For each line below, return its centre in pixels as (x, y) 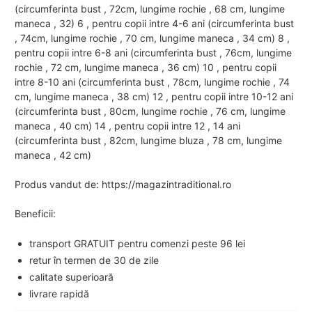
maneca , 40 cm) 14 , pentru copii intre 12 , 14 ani (127, 126)
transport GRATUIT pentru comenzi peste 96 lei (137, 244)
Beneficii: (35, 214)
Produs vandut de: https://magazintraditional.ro (123, 185)
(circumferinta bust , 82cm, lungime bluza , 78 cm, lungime (148, 141)
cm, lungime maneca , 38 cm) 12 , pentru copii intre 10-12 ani (154, 97)
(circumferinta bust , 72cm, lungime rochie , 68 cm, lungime (150, 9)
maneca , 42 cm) (53, 155)
